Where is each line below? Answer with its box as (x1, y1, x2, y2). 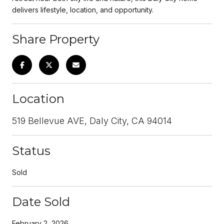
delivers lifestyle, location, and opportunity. (12, 5, 153, 14)
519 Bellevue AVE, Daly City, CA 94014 (12, 115, 172, 126)
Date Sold (12, 194, 70, 209)
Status (12, 143, 50, 158)
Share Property (12, 31, 99, 46)
